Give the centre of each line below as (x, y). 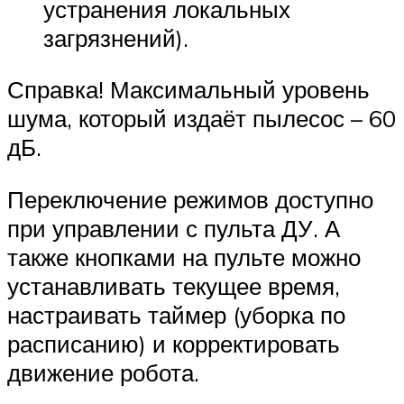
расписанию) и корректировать (174, 344)
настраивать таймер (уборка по (176, 315)
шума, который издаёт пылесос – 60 (202, 119)
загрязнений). (116, 37)
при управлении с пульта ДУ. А (174, 228)
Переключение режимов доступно (190, 199)
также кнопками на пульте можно (184, 257)
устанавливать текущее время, (174, 286)
